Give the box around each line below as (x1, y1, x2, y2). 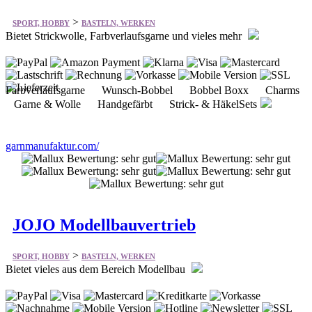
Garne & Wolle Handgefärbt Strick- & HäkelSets (6, 97, 257, 110)
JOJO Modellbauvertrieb (13, 215, 196, 234)
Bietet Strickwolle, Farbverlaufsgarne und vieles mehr (6, 29, 244, 42)
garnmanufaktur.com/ (6, 139, 99, 152)
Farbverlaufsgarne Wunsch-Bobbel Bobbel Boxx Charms (6, 84, 305, 96)
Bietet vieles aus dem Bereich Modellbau (6, 263, 188, 276)
